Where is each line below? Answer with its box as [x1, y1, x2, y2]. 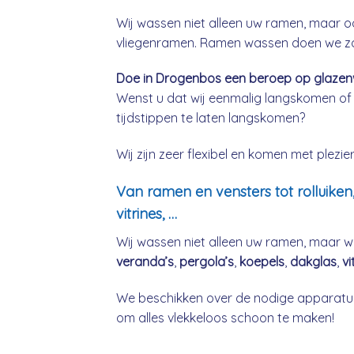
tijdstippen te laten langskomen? [116, 110, 305, 126]
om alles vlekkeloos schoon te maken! [116, 309, 334, 326]
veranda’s [116, 254, 174, 270]
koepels [239, 254, 284, 270]
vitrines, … [116, 205, 177, 224]
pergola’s [179, 254, 234, 270]
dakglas [290, 254, 337, 270]
